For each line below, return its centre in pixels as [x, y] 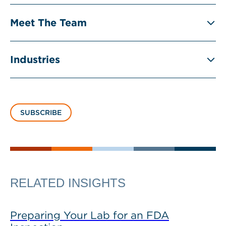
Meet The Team [48, 23]
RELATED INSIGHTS [68, 183]
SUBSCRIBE [41, 112]
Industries [35, 60]
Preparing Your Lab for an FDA [90, 215]
